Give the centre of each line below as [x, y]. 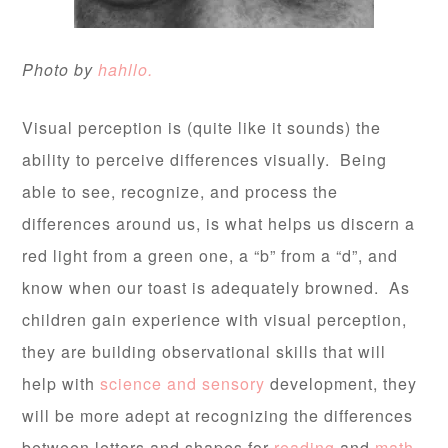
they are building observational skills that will [204, 351]
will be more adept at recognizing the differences [218, 415]
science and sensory [185, 383]
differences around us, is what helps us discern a [219, 223]
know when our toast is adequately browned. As [216, 287]
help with [61, 383]
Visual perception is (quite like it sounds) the [202, 127]
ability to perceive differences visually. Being [205, 159]
